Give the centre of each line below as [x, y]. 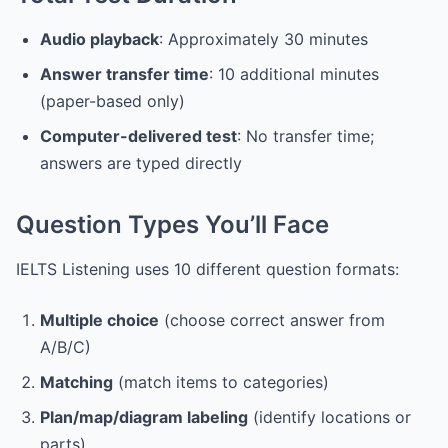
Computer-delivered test [138, 136]
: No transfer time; [305, 136]
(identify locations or [329, 417]
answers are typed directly [141, 163]
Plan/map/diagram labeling [144, 417]
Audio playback [99, 39]
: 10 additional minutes [294, 74]
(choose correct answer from [272, 320]
